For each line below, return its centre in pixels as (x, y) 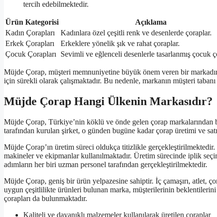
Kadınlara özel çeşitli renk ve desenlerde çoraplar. (136, 33)
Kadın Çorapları (30, 33)
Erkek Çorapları (30, 44)
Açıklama (151, 22)
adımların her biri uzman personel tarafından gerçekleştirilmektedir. (106, 165)
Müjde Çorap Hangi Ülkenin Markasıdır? (108, 101)
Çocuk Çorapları (31, 54)
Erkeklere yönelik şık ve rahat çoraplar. (120, 44)
